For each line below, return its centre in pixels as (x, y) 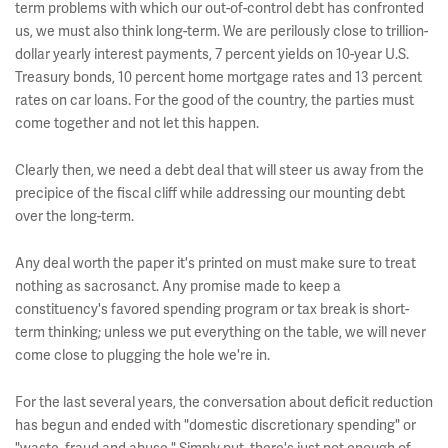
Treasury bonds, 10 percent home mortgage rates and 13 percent (218, 77)
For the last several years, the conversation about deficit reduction (224, 402)
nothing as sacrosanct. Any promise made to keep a (178, 286)
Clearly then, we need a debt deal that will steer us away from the (219, 170)
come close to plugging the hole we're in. (142, 355)
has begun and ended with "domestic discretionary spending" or (215, 425)
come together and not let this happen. (137, 123)
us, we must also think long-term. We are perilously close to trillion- (221, 31)
